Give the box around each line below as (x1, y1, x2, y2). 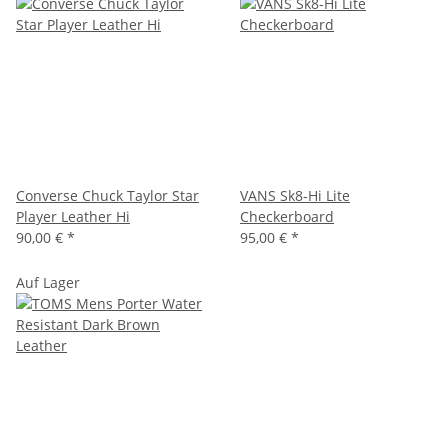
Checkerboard (240, 206, 334, 226)
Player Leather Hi (16, 206, 130, 226)
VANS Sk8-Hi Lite (240, 185, 350, 205)
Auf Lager (16, 272, 80, 292)
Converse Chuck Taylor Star (16, 185, 199, 205)
